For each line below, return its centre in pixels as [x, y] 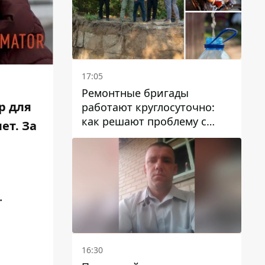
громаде [103, 149]
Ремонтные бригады [135, 93]
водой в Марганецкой [139, 135]
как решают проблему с [144, 121]
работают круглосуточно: [148, 107]
